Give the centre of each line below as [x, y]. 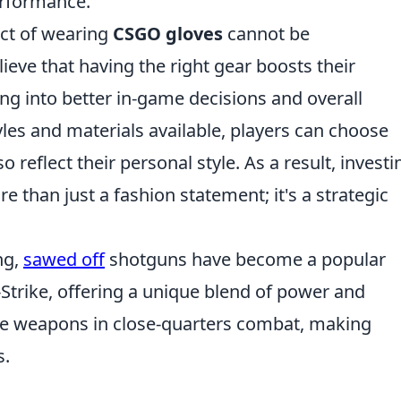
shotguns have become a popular [245, 259]
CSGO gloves [168, 34]
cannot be [266, 34]
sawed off [64, 259]
